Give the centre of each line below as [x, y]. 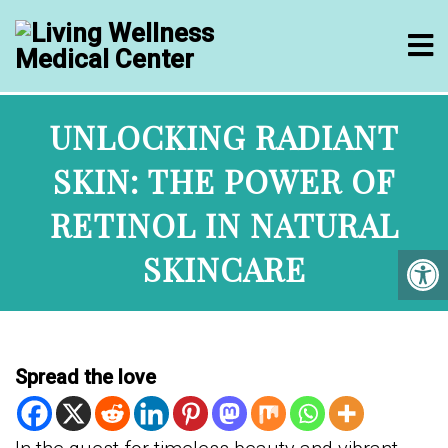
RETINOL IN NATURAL [224, 224]
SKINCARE [224, 268]
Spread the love [85, 377]
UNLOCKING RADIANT [224, 136]
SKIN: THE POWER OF [224, 180]
